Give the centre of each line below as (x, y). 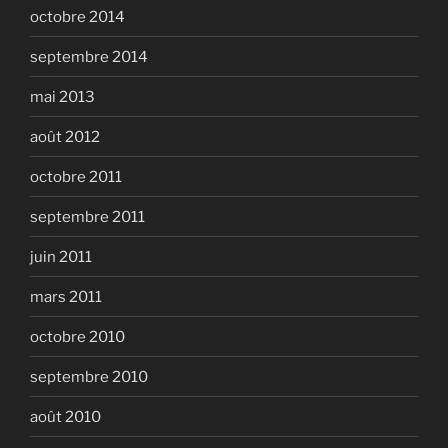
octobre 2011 (76, 176)
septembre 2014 (89, 56)
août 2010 (65, 416)
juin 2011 (61, 256)
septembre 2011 (87, 216)
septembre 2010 (89, 376)
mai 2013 (62, 96)
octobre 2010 (77, 336)
